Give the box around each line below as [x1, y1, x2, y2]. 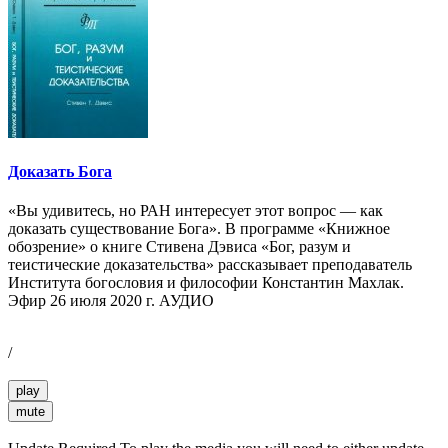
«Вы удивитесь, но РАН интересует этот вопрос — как [8, 202, 383, 220]
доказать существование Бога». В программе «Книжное [8, 220, 390, 238]
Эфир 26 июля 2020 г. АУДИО [8, 292, 214, 310]
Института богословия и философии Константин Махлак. [8, 274, 404, 292]
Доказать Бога [8, 162, 112, 180]
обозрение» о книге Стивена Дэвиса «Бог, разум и [8, 238, 351, 256]
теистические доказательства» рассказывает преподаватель [8, 256, 412, 274]
